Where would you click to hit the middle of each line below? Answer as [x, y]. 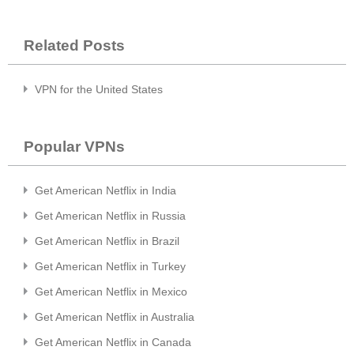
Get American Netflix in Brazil [107, 241]
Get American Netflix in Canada [113, 342]
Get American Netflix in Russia [110, 215]
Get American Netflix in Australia [115, 316]
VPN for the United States [99, 89]
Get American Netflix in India [105, 190]
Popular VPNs [74, 146]
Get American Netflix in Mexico [111, 291]
